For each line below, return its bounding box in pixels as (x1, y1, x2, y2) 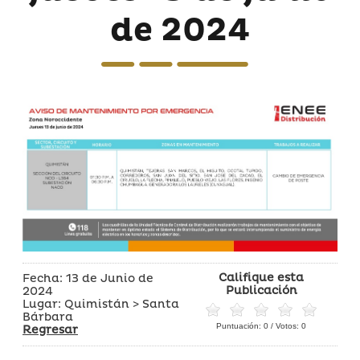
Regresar (22, 323, 78, 337)
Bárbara (22, 310, 73, 325)
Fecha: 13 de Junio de (22, 272, 153, 286)
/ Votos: (268, 321, 301, 331)
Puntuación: (216, 321, 264, 331)
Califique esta (219, 271, 304, 285)
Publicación (225, 284, 297, 298)
